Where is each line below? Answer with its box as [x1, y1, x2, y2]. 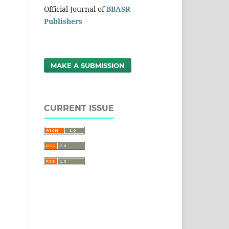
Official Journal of [44, 4, 106, 14]
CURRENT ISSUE [44, 103, 114, 113]
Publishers [44, 16, 82, 26]
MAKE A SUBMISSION [51, 61, 125, 70]
